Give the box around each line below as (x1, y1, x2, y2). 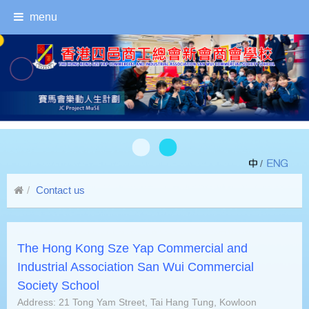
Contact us (36, 184, 85, 197)
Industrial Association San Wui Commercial (17, 260, 254, 275)
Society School (17, 279, 99, 293)
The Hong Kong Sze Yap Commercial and (17, 241, 248, 256)
